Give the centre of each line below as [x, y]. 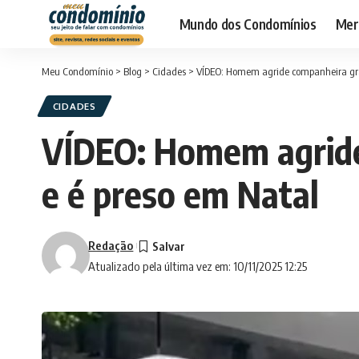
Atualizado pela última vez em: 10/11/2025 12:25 [198, 266]
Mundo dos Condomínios [248, 24]
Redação [111, 246]
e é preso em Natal [180, 194]
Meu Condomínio [77, 71]
